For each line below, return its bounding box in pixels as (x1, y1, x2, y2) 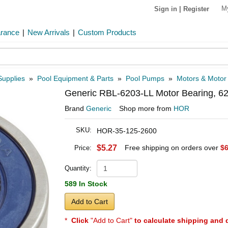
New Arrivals (27, 28, 70, 37)
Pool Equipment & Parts (37, 74, 113, 82)
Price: (74, 144, 92, 152)
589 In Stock (65, 180, 107, 188)
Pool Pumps (126, 74, 164, 82)
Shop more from (119, 104, 174, 112)
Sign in (154, 5, 177, 13)
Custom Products (78, 28, 136, 37)
